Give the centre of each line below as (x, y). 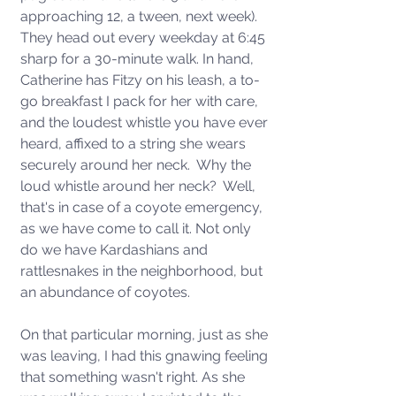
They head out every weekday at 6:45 (145, 38)
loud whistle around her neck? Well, (140, 186)
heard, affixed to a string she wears (135, 144)
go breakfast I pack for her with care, (141, 101)
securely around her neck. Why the (137, 165)
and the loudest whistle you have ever (146, 122)
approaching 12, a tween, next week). (141, 16)
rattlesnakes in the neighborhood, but (143, 271)
